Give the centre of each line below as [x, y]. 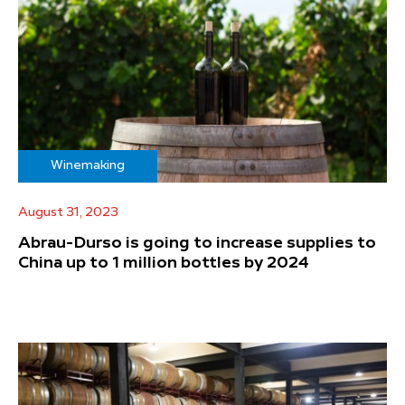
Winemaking [88, 165]
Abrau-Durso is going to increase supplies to [197, 243]
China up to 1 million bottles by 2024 [164, 263]
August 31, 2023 [68, 212]
